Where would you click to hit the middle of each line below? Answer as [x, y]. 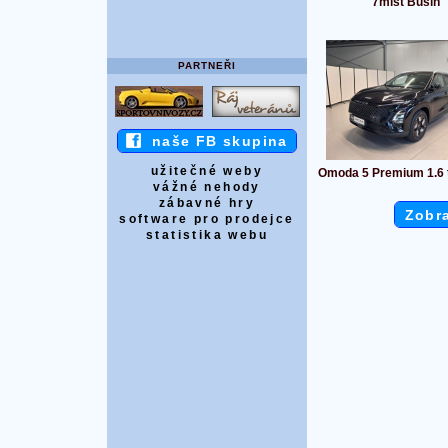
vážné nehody [207, 187]
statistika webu [207, 235]
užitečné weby [207, 171]
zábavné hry [207, 203]
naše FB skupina [214, 141]
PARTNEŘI [207, 65]
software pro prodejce [207, 219]
